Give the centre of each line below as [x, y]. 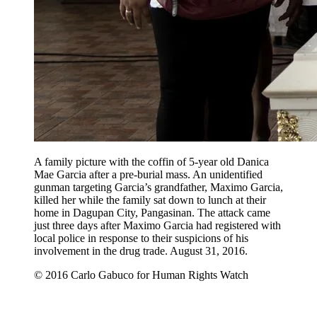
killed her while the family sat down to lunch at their [150, 200]
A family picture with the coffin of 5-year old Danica [151, 162]
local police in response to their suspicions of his [141, 238]
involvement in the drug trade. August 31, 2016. [141, 251]
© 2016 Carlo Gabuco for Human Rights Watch [141, 275]
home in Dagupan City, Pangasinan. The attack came [152, 213]
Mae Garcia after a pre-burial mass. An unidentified [148, 174]
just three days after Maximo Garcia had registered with [157, 225]
